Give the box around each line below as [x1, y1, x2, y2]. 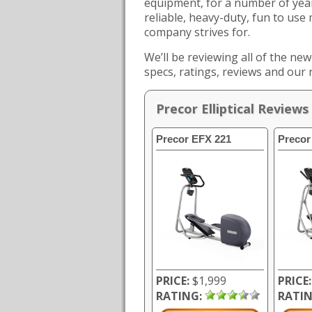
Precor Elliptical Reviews [156, 100, 309, 117]
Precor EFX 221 [156, 133, 231, 145]
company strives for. [144, 24, 250, 40]
